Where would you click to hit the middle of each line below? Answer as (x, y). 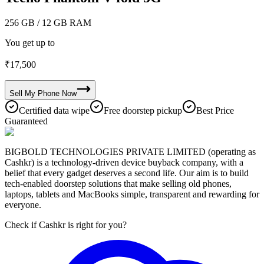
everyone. (23, 204)
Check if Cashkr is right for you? (66, 225)
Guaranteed (26, 121)
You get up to (30, 42)
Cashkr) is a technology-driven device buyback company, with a (124, 162)
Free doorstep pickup (143, 110)
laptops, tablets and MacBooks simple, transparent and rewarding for (132, 194)
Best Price (215, 110)
